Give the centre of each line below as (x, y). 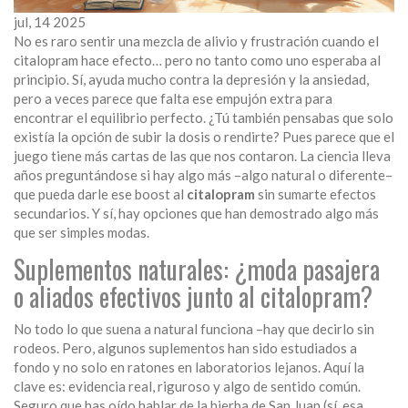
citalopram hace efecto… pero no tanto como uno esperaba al (197, 61)
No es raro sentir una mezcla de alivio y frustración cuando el (196, 41)
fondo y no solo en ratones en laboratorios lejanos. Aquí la (189, 367)
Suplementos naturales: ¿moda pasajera (197, 270)
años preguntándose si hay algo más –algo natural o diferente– (203, 175)
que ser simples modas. (82, 233)
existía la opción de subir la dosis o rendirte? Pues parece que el (204, 137)
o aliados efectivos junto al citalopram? (193, 297)
